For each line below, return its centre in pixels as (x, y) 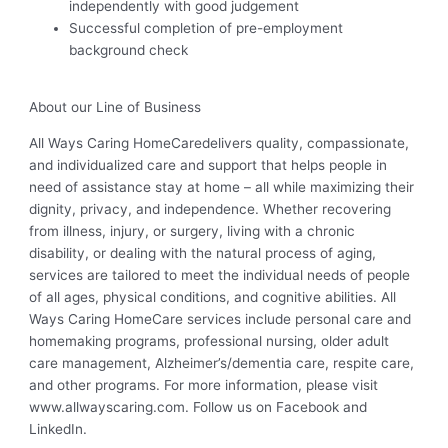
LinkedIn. (58, 429)
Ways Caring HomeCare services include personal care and (220, 319)
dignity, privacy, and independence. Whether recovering (210, 209)
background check (129, 49)
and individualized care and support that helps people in (208, 165)
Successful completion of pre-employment (206, 27)
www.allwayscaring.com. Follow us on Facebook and (198, 407)
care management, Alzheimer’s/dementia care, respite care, (222, 363)
